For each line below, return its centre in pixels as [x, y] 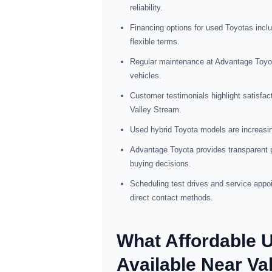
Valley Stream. [156, 110]
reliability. [146, 8]
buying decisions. [161, 164]
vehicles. [146, 76]
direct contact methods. [172, 198]
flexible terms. [155, 42]
